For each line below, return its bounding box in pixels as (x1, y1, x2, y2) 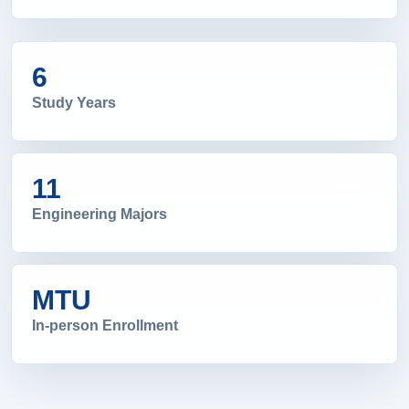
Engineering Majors (32, 200, 167, 232)
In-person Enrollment (32, 311, 178, 343)
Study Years (32, 89, 116, 121)
